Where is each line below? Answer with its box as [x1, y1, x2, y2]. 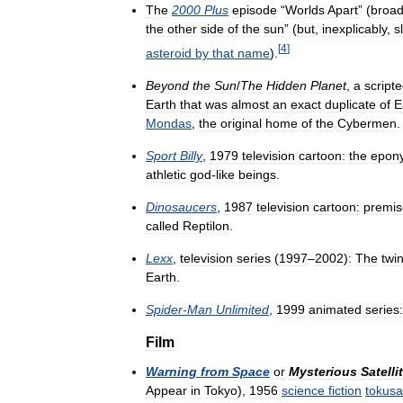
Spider [146, 301, 183, 317]
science [282, 382, 325, 398]
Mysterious [289, 363, 357, 379]
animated [309, 301, 362, 317]
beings [238, 166, 276, 182]
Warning [146, 363, 197, 379]
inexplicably [322, 22, 387, 37]
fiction [328, 382, 362, 398]
